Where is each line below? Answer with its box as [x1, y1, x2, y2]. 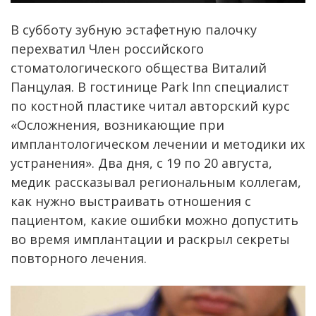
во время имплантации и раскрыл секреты [11, 230, 290, 248]
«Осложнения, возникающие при [11, 116, 224, 133]
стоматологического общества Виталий [11, 59, 267, 76]
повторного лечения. [11, 249, 147, 267]
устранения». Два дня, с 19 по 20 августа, [11, 154, 272, 171]
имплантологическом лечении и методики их [11, 135, 305, 152]
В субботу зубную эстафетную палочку [11, 20, 257, 38]
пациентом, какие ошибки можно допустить [11, 211, 298, 229]
